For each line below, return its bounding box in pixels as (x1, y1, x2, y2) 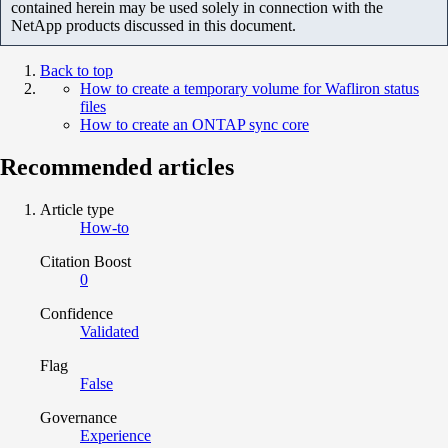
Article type (40, 200, 114, 218)
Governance (40, 408, 117, 426)
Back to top (40, 61, 113, 79)
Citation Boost (40, 252, 131, 270)
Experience (80, 426, 151, 444)
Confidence (40, 304, 113, 322)
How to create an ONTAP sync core (80, 115, 309, 133)
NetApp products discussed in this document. (11, 16, 296, 34)
